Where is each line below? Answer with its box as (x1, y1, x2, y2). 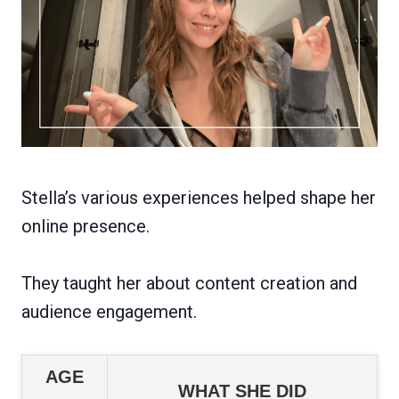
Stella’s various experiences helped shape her (21, 186, 376, 208)
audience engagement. (21, 300, 197, 322)
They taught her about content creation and (21, 272, 357, 294)
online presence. (21, 215, 150, 237)
